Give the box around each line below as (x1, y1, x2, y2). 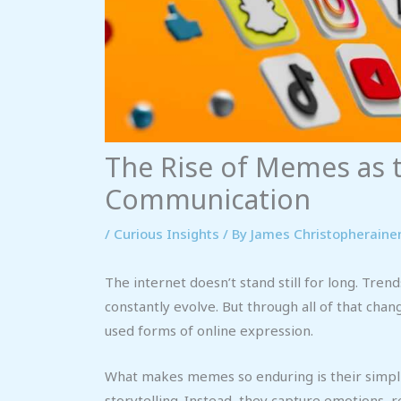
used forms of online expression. (105, 320, 313, 339)
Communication (105, 180, 311, 218)
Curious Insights (114, 224, 219, 243)
